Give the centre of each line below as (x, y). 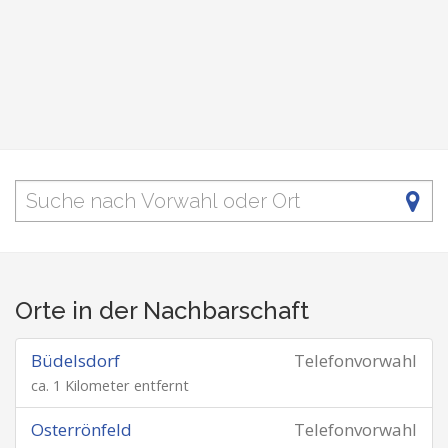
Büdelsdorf (75, 360)
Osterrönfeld (81, 429)
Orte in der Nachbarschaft (162, 310)
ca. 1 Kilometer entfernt (110, 385)
